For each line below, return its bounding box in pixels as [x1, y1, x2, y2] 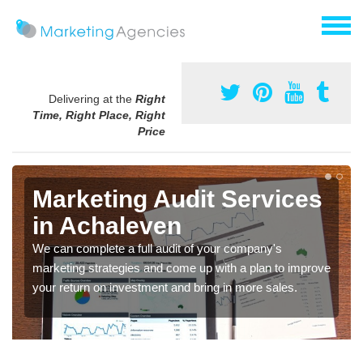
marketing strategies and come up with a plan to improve [32, 261, 331, 275]
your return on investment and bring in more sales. [32, 280, 297, 295]
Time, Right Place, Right [32, 109, 165, 122]
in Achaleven [32, 212, 181, 240]
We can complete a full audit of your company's [32, 241, 282, 256]
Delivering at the [49, 92, 135, 106]
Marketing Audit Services [32, 186, 322, 213]
